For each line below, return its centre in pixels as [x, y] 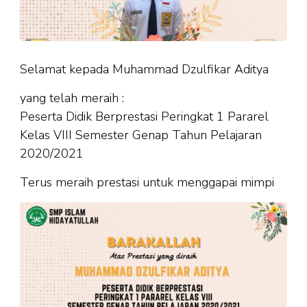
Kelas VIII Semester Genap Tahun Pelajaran [141, 135]
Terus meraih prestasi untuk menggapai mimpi [147, 183]
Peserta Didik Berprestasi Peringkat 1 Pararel [144, 117]
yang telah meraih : [72, 98]
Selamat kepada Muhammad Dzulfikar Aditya [144, 70]
